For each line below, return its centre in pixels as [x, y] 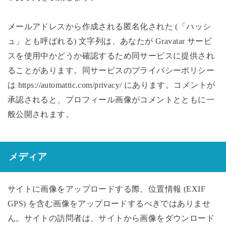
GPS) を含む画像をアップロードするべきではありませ [109, 203]
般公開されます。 [41, 114]
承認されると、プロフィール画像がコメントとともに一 [111, 99]
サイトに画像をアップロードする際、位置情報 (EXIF [106, 189]
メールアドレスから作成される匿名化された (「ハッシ [109, 26]
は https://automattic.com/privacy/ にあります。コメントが [111, 85]
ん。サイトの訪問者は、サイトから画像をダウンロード [111, 218]
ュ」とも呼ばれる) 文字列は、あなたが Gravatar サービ [110, 41]
